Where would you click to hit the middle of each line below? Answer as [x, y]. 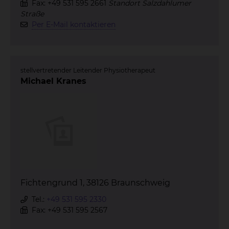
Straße [32, 14]
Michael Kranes [53, 81]
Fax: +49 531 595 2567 [68, 210]
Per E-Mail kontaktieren [74, 25]
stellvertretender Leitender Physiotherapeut [88, 70]
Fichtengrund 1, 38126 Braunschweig [95, 183]
